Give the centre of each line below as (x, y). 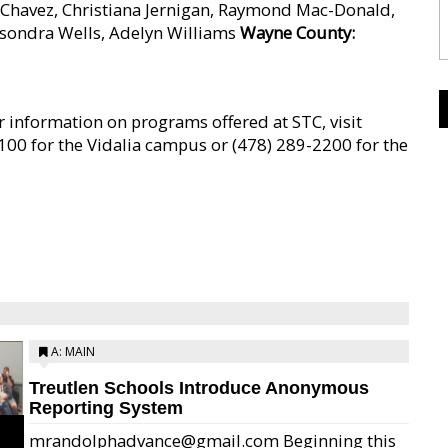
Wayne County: (297, 32)
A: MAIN (73, 351)
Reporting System (106, 408)
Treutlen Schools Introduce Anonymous (199, 388)
